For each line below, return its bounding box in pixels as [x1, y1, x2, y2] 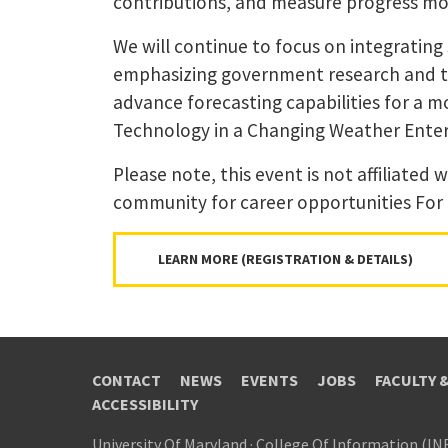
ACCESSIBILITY [92, 394, 198, 415]
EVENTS [241, 370, 298, 391]
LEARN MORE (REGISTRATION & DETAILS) [157, 250, 413, 269]
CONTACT [92, 370, 161, 391]
